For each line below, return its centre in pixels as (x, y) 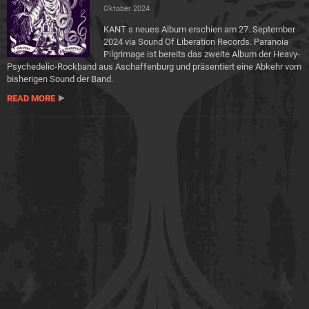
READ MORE (31, 98)
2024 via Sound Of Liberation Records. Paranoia (196, 42)
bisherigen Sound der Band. (60, 79)
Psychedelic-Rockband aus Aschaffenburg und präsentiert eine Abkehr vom (154, 67)
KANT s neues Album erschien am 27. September (199, 29)
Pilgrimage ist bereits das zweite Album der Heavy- (202, 54)
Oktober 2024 (127, 9)
